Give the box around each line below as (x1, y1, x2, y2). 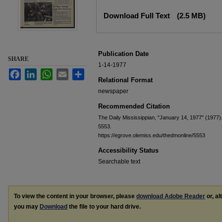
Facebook (21, 69, 48, 76)
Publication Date (98, 50, 149, 57)
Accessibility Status (98, 147, 159, 154)
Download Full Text (104, 11, 172, 20)
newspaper (98, 88, 128, 95)
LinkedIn (37, 69, 60, 76)
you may (14, 203, 40, 210)
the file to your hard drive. (67, 203, 141, 210)
